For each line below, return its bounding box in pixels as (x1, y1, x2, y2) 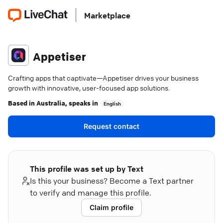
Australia (36, 98, 65, 107)
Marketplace (84, 10, 130, 20)
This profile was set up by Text (30, 164, 144, 174)
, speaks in (65, 98, 98, 107)
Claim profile (90, 203, 133, 212)
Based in (8, 98, 36, 107)
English (104, 100, 121, 107)
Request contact (84, 122, 139, 130)
